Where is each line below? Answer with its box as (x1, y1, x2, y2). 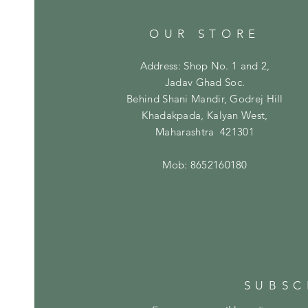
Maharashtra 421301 (155, 124, 254, 138)
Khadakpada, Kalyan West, (142, 108, 268, 122)
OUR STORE (149, 26, 261, 41)
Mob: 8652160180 (162, 157, 247, 171)
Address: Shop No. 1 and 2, (140, 58, 270, 72)
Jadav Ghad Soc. (164, 75, 245, 89)
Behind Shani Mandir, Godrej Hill (126, 91, 283, 105)
